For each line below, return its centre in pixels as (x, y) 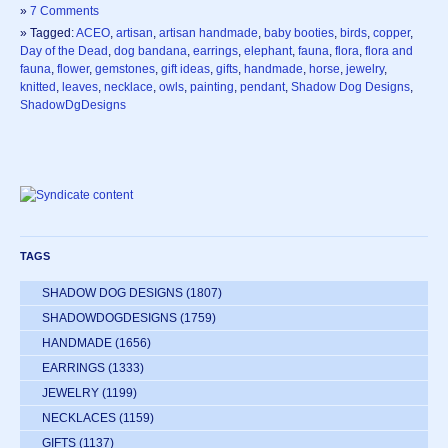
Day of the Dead (64, 50)
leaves (80, 86)
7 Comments (64, 10)
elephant (268, 50)
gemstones (125, 68)
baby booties (299, 32)
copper (391, 32)
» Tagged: (48, 32)
